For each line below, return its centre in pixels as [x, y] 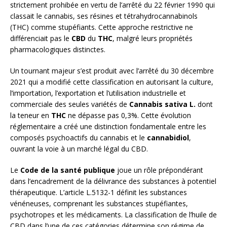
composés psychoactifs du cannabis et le [79, 138]
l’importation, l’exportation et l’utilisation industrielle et [98, 93]
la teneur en [31, 116]
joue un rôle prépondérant [159, 170]
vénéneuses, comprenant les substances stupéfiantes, [99, 204]
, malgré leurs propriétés [153, 39]
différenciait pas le [41, 39]
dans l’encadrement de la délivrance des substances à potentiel [113, 181]
